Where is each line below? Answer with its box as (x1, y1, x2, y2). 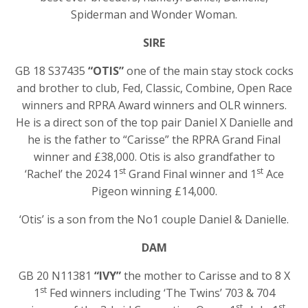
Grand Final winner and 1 (125, 166, 256, 181)
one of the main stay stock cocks (123, 63, 294, 78)
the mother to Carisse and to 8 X (120, 267, 290, 283)
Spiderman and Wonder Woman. (71, 6, 237, 22)
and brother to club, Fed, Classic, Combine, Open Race (16, 80, 292, 96)
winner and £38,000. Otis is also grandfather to (33, 148, 275, 164)
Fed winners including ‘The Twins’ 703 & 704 (46, 285, 275, 300)
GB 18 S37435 (14, 63, 88, 78)
